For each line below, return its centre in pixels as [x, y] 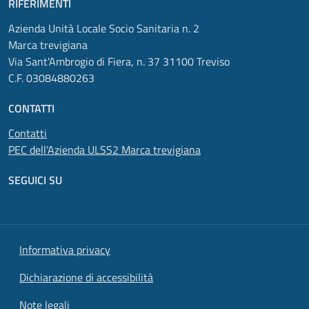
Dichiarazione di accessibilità [86, 278]
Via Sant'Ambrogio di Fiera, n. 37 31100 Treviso [119, 62]
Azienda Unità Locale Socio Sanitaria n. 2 [104, 29]
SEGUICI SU [35, 180]
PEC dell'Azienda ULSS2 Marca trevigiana [104, 150]
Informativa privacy [65, 250]
